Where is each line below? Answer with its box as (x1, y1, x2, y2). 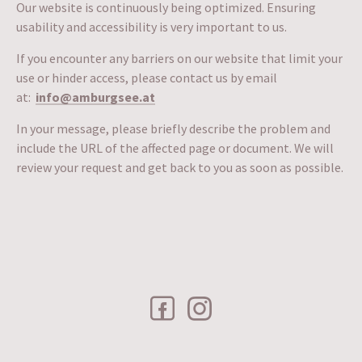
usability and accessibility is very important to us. (16, 19, 287, 35)
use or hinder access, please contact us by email (16, 69, 277, 86)
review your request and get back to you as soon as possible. (16, 159, 343, 175)
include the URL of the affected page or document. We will (16, 140, 334, 156)
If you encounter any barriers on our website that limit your (16, 50, 343, 66)
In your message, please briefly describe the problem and (16, 120, 330, 137)
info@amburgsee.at (36, 89, 155, 105)
